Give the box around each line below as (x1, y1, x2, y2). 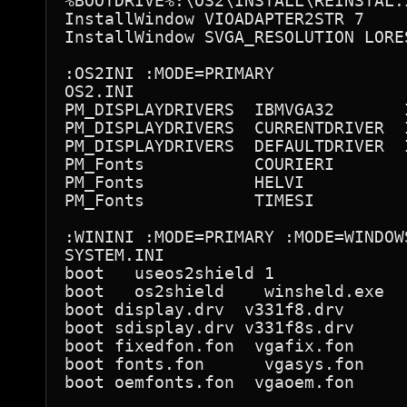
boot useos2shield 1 (65, 263, 274, 283)
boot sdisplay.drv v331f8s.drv (65, 318, 354, 337)
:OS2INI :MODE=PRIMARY (65, 64, 274, 83)
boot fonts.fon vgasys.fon (65, 354, 364, 373)
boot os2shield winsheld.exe (65, 282, 384, 301)
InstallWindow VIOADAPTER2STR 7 (65, 9, 364, 28)
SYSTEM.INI (65, 245, 164, 264)
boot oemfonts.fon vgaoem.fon (65, 372, 354, 392)
